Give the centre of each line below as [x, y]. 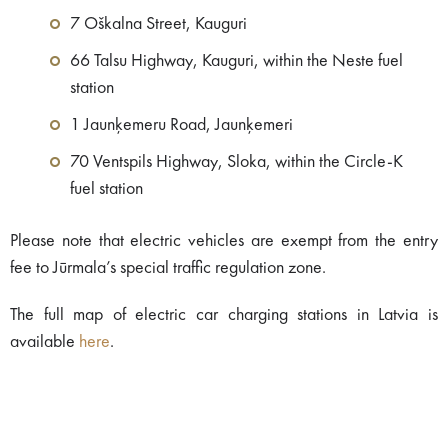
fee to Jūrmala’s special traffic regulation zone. [168, 267]
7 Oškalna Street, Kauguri [158, 23]
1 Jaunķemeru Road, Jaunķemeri [181, 124]
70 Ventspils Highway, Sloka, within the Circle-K [236, 161]
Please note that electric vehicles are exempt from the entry [224, 240]
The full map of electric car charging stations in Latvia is [224, 314]
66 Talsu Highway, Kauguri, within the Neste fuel [236, 60]
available [44, 341]
